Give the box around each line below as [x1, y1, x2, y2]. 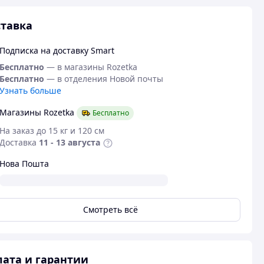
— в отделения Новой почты [46, 73, 163, 84]
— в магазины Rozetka [46, 61, 137, 72]
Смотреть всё [82, 204, 138, 215]
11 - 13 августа [38, 137, 100, 148]
